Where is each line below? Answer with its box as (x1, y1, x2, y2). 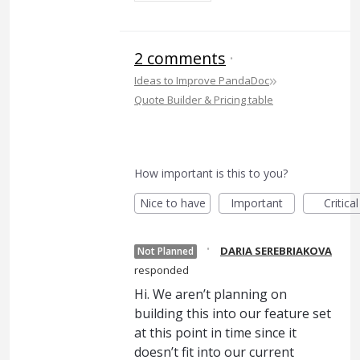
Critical (324, 195, 358, 211)
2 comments (134, 47, 226, 69)
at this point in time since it (134, 324, 297, 342)
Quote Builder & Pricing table (134, 92, 273, 107)
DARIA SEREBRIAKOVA (220, 243, 332, 258)
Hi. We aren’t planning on (134, 285, 287, 303)
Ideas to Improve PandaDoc (134, 73, 269, 88)
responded (134, 263, 189, 277)
